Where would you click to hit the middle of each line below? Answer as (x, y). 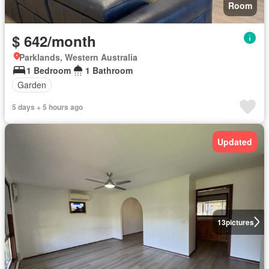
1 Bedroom (49, 70)
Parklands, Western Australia (78, 57)
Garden (32, 85)
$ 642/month (54, 41)
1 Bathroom (109, 70)
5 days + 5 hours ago (47, 107)
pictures (240, 222)
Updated (235, 141)
